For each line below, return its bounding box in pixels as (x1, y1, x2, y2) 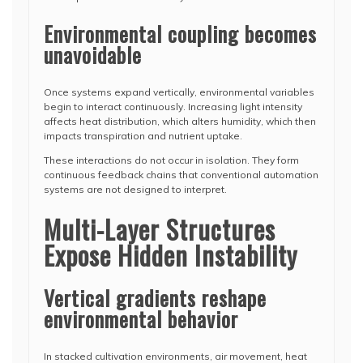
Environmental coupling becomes (44, 18, 317, 49)
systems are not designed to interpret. (44, 183, 227, 195)
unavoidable (44, 39, 142, 70)
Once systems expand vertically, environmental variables (44, 86, 314, 98)
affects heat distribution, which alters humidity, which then (44, 115, 316, 127)
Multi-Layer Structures (44, 210, 275, 248)
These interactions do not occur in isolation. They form (44, 154, 299, 166)
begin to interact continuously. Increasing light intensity (44, 100, 302, 113)
